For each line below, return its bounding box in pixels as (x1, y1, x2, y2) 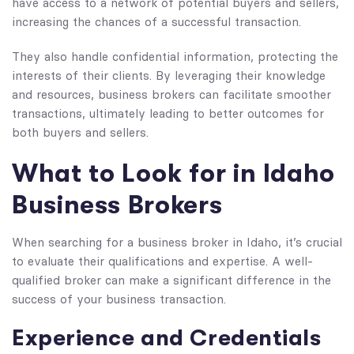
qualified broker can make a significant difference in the (12, 273, 331, 288)
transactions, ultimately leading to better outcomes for (12, 107, 324, 121)
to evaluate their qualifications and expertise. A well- (12, 254, 313, 269)
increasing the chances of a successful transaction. (12, 15, 301, 29)
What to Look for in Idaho (12, 159, 336, 188)
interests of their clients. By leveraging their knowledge (12, 69, 326, 83)
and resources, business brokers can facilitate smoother (12, 88, 331, 102)
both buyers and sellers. (12, 126, 149, 140)
